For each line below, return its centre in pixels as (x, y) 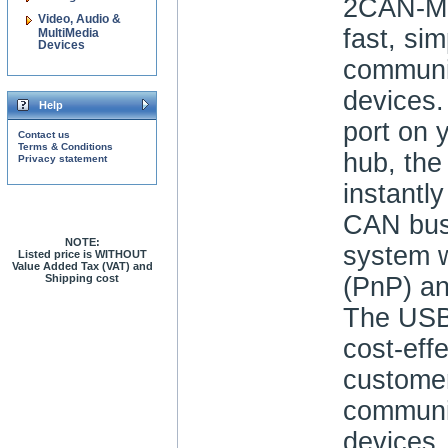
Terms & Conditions (65, 146)
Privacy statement (62, 158)
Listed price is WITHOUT (82, 254)
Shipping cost (82, 278)
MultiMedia (68, 32)
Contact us (44, 134)
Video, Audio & (79, 19)
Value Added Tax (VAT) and (82, 266)
